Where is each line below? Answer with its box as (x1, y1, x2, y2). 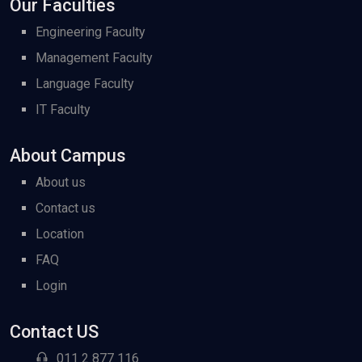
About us (36, 175, 86, 191)
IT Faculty (36, 102, 90, 118)
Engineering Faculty (36, 24, 145, 40)
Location (36, 226, 84, 242)
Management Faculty (36, 50, 153, 66)
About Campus (10, 145, 126, 166)
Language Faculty (36, 76, 134, 92)
